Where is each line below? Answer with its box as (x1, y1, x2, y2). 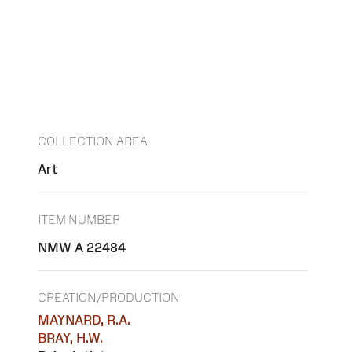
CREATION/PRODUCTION (38, 291, 180, 305)
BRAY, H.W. (38, 331, 103, 346)
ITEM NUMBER (38, 212, 120, 226)
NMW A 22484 (38, 240, 126, 255)
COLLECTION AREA (38, 134, 148, 148)
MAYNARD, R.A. (38, 313, 130, 328)
